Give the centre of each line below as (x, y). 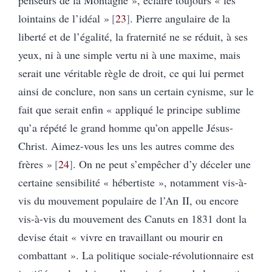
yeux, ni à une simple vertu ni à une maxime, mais (129, 54)
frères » (35, 164)
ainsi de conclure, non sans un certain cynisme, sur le (136, 91)
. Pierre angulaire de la (180, 18)
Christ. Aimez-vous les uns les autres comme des (126, 145)
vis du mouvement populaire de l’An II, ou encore (128, 200)
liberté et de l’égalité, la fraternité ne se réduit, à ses (133, 36)
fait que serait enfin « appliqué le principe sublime (129, 109)
